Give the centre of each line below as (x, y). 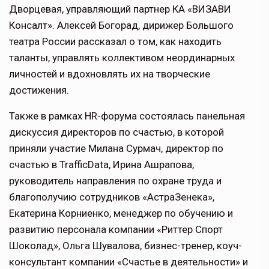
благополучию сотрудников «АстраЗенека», (112, 197)
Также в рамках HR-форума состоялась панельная (127, 116)
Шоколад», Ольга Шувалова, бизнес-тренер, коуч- (125, 246)
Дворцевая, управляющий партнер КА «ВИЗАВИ (120, 9)
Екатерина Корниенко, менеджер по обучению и (121, 213)
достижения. (39, 90)
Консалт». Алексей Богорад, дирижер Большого (121, 26)
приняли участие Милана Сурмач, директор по (116, 149)
